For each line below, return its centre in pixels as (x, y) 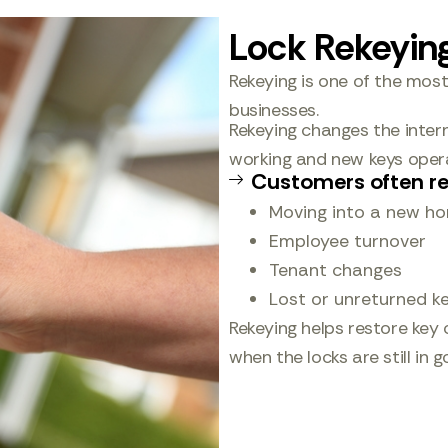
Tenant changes (335, 270)
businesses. (273, 110)
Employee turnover (347, 241)
